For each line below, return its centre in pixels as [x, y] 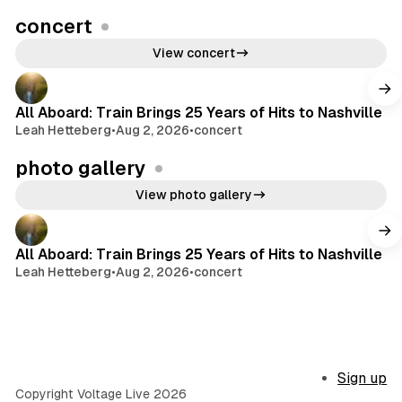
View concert [194, 52]
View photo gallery [194, 194]
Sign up [363, 379]
